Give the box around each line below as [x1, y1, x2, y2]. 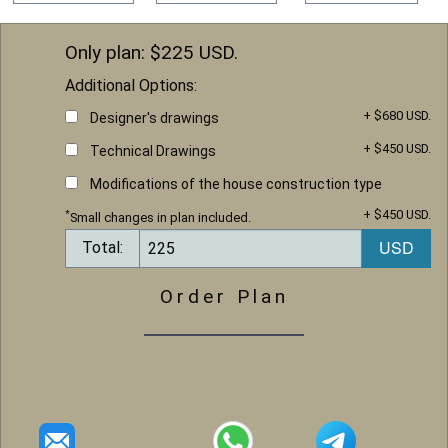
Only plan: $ [65, 40, 161, 64]
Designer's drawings [90, 109, 219, 126]
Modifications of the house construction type [90, 175, 382, 192]
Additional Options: [65, 75, 197, 95]
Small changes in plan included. [70, 209, 251, 225]
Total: [82, 238, 123, 258]
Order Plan [159, 284, 289, 308]
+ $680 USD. [363, 107, 431, 123]
